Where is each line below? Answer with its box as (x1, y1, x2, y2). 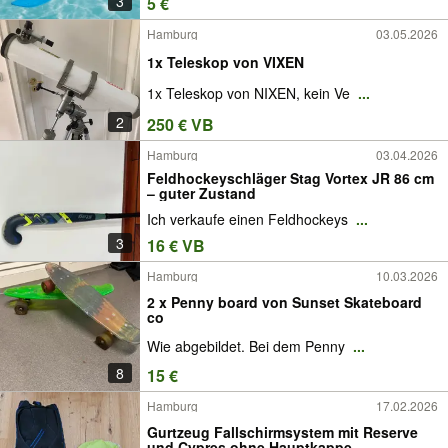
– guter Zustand (147, 182, 256, 203)
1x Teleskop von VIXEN (147, 51, 304, 72)
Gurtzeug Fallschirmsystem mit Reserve (147, 421, 418, 442)
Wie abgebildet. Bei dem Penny (147, 336, 349, 357)
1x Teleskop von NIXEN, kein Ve (147, 83, 354, 104)
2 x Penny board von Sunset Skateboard (147, 291, 422, 312)
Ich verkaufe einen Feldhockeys (147, 209, 352, 230)
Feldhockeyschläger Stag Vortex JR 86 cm (147, 167, 434, 188)
